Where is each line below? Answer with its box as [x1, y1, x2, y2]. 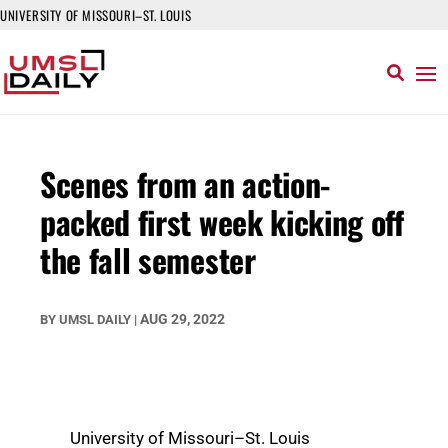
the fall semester [40, 236, 256, 283]
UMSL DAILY [59, 312, 131, 327]
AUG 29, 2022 [140, 311, 225, 327]
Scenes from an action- [40, 160, 330, 207]
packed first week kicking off [40, 198, 404, 245]
